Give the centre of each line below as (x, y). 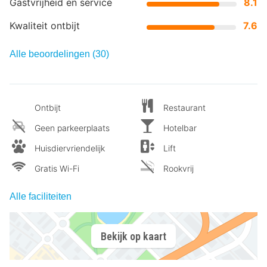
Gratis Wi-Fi (57, 169)
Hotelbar (180, 128)
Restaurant (184, 108)
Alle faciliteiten (41, 197)
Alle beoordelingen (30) (59, 54)
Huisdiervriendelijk (70, 148)
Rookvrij (178, 169)
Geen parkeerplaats (72, 128)
